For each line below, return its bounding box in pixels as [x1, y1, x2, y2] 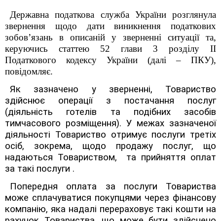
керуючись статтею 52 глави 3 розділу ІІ [5, 43, 216, 54]
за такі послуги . [5, 163, 74, 174]
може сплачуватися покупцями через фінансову [5, 192, 216, 203]
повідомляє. [5, 66, 53, 76]
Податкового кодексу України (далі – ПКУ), [5, 55, 216, 65]
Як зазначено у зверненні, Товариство [10, 84, 216, 95]
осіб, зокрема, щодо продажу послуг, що [5, 141, 216, 151]
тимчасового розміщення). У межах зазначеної [5, 118, 216, 129]
